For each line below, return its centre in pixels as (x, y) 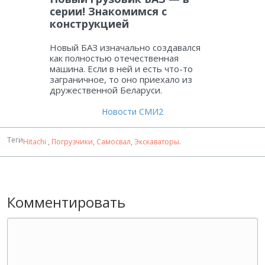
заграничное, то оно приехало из (121, 79)
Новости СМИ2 (132, 111)
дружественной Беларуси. (106, 90)
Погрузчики (72, 141)
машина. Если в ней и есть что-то (121, 68)
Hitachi (35, 141)
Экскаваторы (157, 141)
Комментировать (66, 202)
